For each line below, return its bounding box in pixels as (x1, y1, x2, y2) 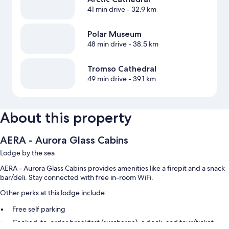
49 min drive (87, 74, 127, 84)
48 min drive (87, 39, 127, 49)
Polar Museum (87, 29, 142, 39)
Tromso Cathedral (87, 64, 156, 74)
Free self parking (12, 204, 65, 214)
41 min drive (87, 5, 125, 14)
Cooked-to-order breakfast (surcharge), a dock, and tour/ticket (12, 218, 214, 227)
